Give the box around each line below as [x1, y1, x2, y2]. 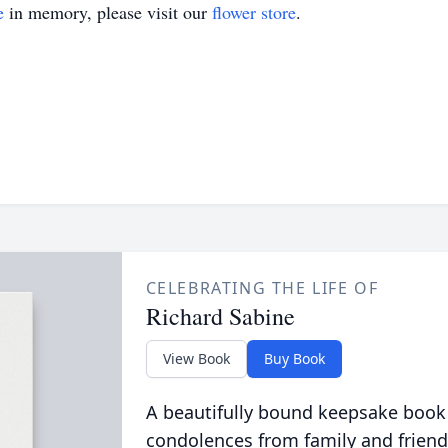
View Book [162, 349, 230, 368]
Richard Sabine [145, 300, 295, 332]
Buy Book [263, 349, 325, 368]
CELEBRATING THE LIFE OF [145, 277, 379, 299]
